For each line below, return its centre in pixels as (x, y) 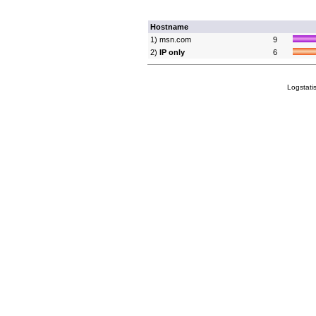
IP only (172, 52)
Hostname (169, 27)
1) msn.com (171, 39)
